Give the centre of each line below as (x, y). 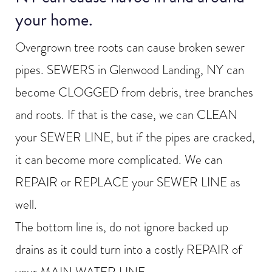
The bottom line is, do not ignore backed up (122, 227)
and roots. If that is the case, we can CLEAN (126, 115)
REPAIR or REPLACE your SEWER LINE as (128, 182)
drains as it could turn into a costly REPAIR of (129, 250)
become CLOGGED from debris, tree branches (134, 93)
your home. (54, 20)
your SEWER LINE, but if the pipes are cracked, (135, 138)
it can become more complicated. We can (119, 160)
